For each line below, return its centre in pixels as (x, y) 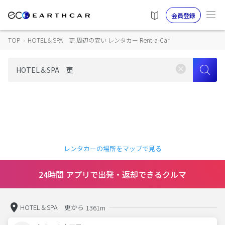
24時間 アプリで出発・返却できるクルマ (113, 174)
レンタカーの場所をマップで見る (113, 148)
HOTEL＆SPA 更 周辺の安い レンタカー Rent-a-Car (98, 40)
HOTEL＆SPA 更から (52, 207)
